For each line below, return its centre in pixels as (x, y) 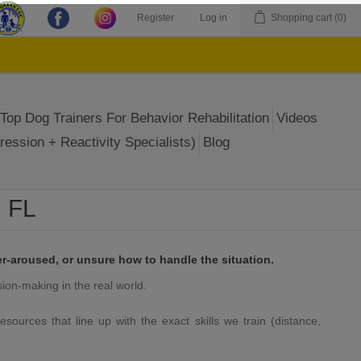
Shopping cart (301, 18)
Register (156, 18)
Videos (297, 118)
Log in (214, 18)
